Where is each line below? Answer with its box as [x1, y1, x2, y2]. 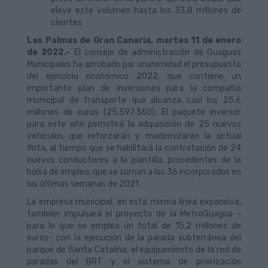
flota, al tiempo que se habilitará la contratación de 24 [27, 143, 241, 153]
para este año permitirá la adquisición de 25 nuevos [27, 119, 241, 129]
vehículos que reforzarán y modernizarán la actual [27, 131, 241, 141]
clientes [51, 17, 82, 28]
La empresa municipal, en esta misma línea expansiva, [27, 197, 241, 207]
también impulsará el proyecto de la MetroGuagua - [27, 209, 241, 219]
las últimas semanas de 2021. [27, 179, 141, 189]
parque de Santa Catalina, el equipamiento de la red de [27, 245, 241, 255]
